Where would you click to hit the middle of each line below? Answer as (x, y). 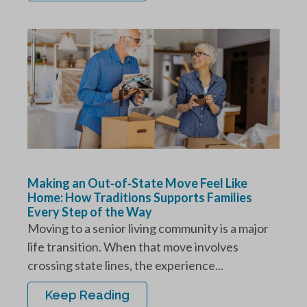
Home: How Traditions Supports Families (140, 197)
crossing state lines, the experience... (125, 265)
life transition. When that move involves (133, 247)
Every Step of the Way (91, 212)
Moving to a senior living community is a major (148, 228)
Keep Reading (87, 295)
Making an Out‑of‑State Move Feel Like (137, 183)
